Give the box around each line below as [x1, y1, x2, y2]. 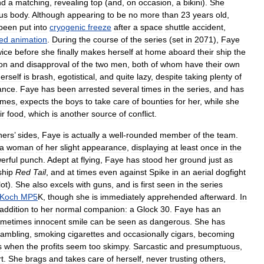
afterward [200, 192, 235, 202]
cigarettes [68, 229, 104, 239]
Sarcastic [133, 241, 167, 251]
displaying [131, 142, 169, 152]
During [52, 34, 77, 44]
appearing [67, 9, 105, 19]
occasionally [123, 229, 169, 239]
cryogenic [49, 22, 85, 32]
